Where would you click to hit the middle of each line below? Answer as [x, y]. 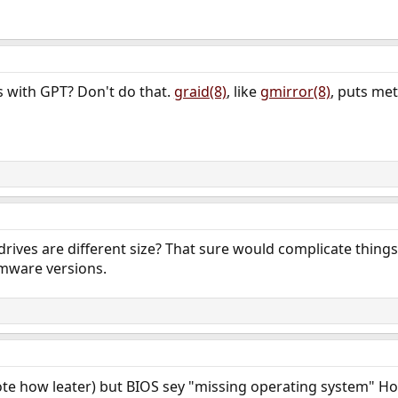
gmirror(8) [295, 92]
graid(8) [200, 92]
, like [243, 92]
